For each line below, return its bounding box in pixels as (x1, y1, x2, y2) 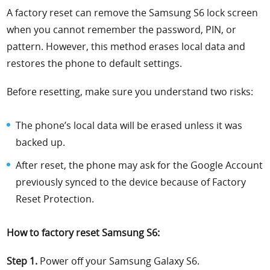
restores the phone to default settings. (7, 57, 183, 71)
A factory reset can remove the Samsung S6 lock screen (7, 6, 259, 20)
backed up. (16, 136, 66, 149)
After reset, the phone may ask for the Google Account (16, 159, 263, 172)
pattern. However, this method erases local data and (7, 40, 246, 54)
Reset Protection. (16, 192, 95, 206)
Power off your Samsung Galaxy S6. (37, 254, 200, 268)
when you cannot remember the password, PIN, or (7, 23, 237, 37)
